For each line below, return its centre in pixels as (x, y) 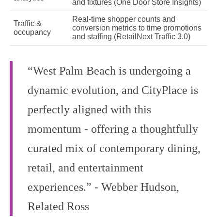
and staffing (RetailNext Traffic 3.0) (131, 37)
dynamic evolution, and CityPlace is (113, 90)
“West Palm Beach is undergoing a (109, 71)
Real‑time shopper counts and (124, 19)
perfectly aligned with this (89, 110)
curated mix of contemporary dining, (114, 148)
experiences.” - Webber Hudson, (103, 187)
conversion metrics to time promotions (137, 28)
